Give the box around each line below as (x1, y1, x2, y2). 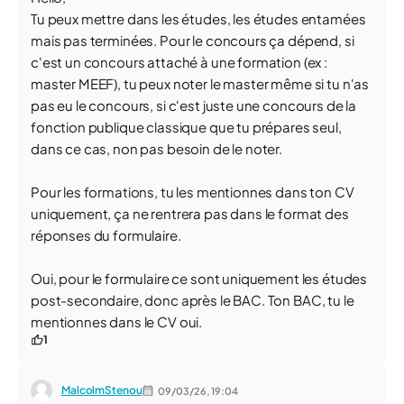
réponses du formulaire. (31, 226, 181, 243)
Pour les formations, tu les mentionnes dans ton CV (31, 183, 354, 200)
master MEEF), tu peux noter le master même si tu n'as (31, 75, 370, 92)
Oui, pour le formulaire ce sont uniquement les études (31, 270, 368, 287)
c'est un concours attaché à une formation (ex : (31, 53, 327, 70)
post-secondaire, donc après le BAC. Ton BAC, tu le (31, 291, 354, 308)
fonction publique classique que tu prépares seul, (31, 118, 342, 135)
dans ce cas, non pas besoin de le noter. (31, 140, 283, 157)
